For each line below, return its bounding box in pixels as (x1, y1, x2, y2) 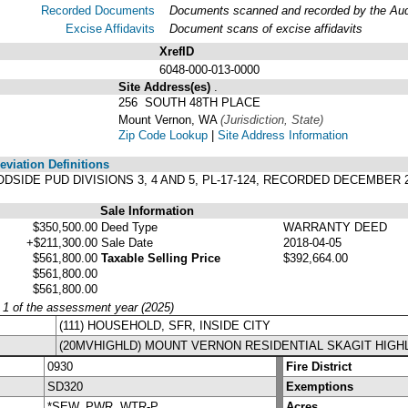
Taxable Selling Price (101, 250, 220, 265)
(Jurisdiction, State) (220, 112, 323, 127)
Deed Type (101, 219, 158, 234)
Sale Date (101, 235, 153, 250)
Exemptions (286, 379, 353, 393)
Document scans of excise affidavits (169, 21, 362, 36)
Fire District (286, 359, 352, 373)
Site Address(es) (118, 79, 214, 94)
